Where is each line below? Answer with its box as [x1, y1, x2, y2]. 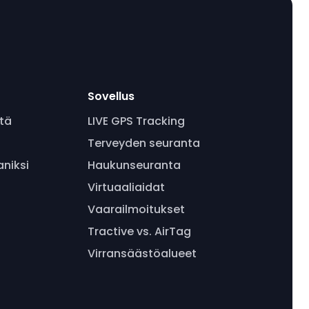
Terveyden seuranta [87, 135, 200, 151]
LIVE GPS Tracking [87, 113, 185, 129]
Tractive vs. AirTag [87, 223, 191, 239]
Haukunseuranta [87, 157, 181, 173]
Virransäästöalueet [87, 246, 197, 261]
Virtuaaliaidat [87, 179, 165, 195]
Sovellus [87, 88, 134, 104]
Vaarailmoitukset [87, 201, 185, 217]
